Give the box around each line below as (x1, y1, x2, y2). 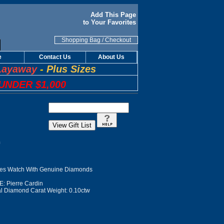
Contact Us (39, 53, 71, 60)
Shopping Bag (61, 36, 100, 43)
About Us (98, 53, 124, 60)
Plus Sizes (46, 63, 96, 74)
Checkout (105, 36, 131, 43)
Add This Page (90, 11, 138, 18)
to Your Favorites (83, 18, 136, 26)
